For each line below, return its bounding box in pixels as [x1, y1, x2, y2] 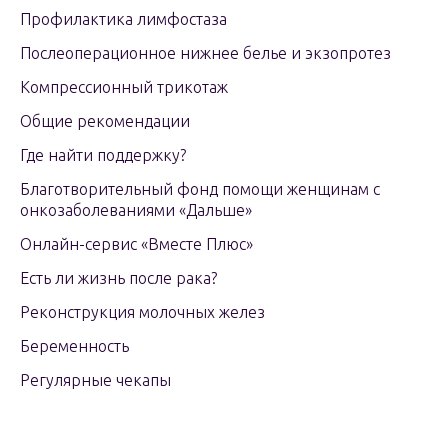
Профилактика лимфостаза [20, 10, 227, 28]
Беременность [20, 337, 129, 355]
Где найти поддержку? [20, 146, 186, 164]
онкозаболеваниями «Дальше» [20, 201, 252, 219]
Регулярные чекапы [20, 371, 171, 389]
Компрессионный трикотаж [20, 78, 228, 96]
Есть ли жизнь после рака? [20, 269, 217, 287]
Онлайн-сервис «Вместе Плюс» [20, 235, 253, 253]
